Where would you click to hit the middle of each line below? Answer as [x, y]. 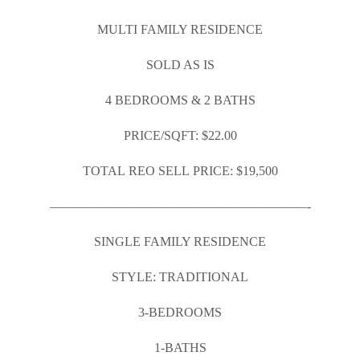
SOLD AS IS [180, 65]
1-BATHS [180, 348]
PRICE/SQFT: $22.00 [180, 135]
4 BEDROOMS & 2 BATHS [180, 100]
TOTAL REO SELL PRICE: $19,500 [180, 171]
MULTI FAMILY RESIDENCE [180, 29]
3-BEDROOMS [180, 312]
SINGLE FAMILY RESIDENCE [180, 241]
